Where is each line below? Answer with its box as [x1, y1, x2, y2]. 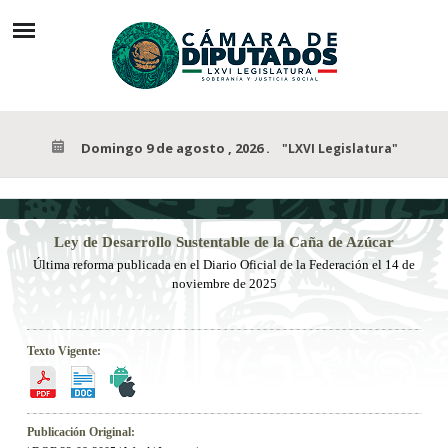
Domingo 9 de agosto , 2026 [81, 139, 263, 157]
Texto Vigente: [26, 344, 101, 358]
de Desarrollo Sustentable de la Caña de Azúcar [79, 234, 394, 250]
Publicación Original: [26, 425, 135, 439]
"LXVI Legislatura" [282, 140, 398, 157]
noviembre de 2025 [171, 276, 277, 291]
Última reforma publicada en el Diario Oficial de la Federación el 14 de [33, 257, 415, 272]
